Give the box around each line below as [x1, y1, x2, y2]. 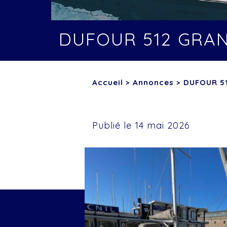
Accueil [92, 78, 123, 87]
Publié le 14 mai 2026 [92, 120, 190, 131]
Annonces [133, 78, 174, 87]
